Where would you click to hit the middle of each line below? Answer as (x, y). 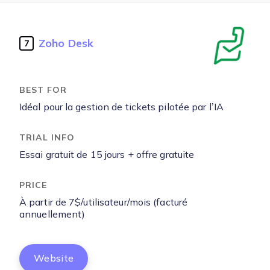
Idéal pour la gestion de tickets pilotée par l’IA (121, 107)
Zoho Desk (66, 43)
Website (54, 258)
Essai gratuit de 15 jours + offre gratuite (107, 155)
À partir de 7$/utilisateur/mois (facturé (103, 202)
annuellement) (52, 214)
